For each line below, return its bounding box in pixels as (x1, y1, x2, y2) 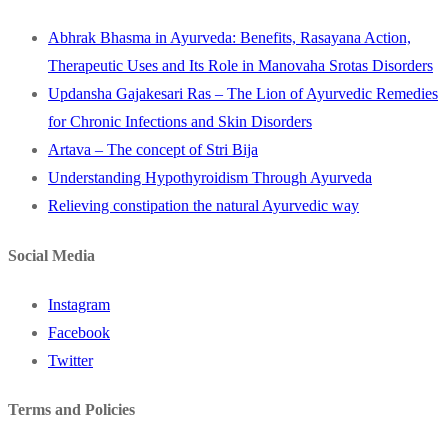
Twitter (48, 352, 93, 369)
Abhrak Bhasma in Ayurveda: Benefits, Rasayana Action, (48, 29, 411, 47)
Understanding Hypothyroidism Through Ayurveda (48, 169, 372, 187)
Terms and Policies (8, 401, 135, 419)
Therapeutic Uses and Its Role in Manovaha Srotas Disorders (48, 57, 433, 75)
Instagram (48, 296, 110, 313)
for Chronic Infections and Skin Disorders (48, 113, 312, 131)
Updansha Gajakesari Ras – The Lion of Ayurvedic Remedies (48, 85, 438, 103)
